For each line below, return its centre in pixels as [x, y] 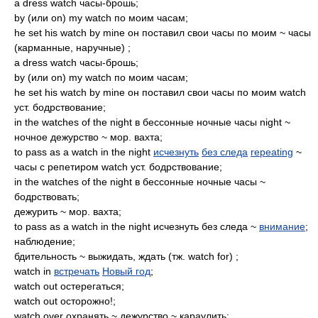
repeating [272, 152]
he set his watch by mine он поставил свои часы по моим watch [160, 92]
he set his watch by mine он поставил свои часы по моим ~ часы [163, 33]
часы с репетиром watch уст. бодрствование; [118, 167]
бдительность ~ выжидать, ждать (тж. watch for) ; [126, 256]
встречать [77, 271]
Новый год [126, 271]
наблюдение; [45, 241]
